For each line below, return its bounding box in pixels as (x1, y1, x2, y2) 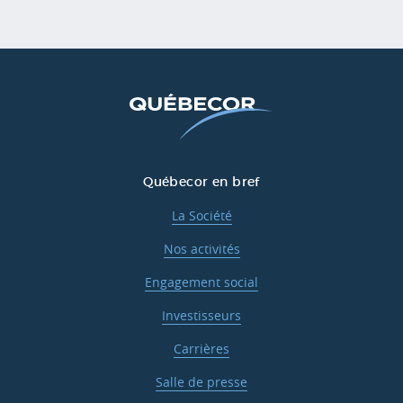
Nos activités (163, 240, 240, 258)
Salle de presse (156, 373, 247, 391)
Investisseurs (162, 307, 241, 325)
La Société (171, 207, 232, 225)
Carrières (174, 340, 229, 358)
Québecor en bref (143, 176, 260, 190)
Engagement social (145, 273, 258, 291)
